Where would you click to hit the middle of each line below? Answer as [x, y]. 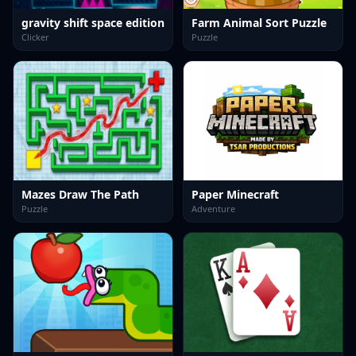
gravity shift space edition [93, 23]
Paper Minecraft [235, 194]
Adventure [213, 209]
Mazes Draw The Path [80, 194]
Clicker [35, 37]
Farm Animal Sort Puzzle [259, 23]
